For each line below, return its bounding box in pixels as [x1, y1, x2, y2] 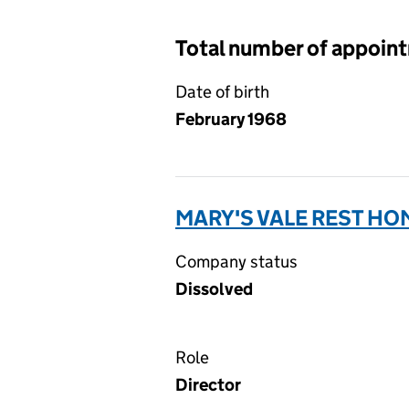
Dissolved [175, 278, 253, 299]
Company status [175, 251, 298, 272]
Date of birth [175, 81, 269, 102]
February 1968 [175, 109, 287, 130]
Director [175, 374, 241, 395]
